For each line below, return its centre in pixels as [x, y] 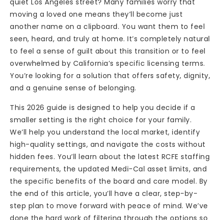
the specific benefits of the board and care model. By [109, 181]
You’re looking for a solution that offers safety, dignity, [110, 76]
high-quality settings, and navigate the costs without [108, 144]
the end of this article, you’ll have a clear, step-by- [104, 193]
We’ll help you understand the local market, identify [105, 132]
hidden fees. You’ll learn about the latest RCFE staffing [110, 156]
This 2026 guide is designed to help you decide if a [103, 107]
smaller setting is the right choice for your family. [101, 120]
